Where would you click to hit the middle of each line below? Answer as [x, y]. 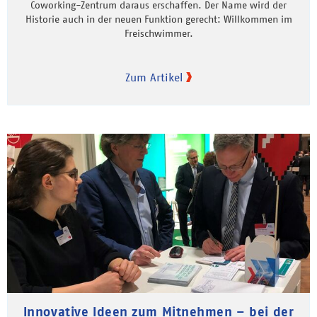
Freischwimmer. [158, 33]
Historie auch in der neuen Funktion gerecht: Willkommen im [158, 19]
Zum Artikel [154, 77]
